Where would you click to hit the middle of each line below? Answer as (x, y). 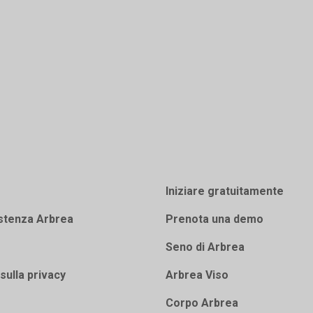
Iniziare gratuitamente (224, 191)
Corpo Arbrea (202, 303)
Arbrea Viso (197, 275)
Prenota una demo (214, 219)
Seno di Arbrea (205, 247)
